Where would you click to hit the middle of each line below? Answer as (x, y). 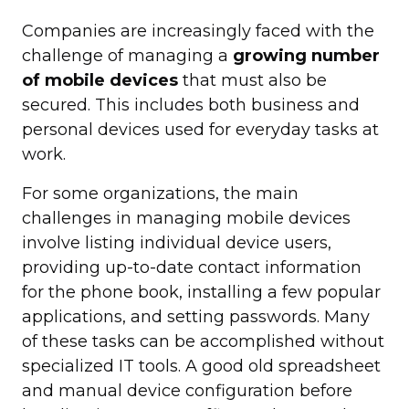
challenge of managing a (127, 56)
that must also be (252, 80)
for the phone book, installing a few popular (201, 292)
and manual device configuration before (187, 391)
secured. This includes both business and (191, 105)
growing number (306, 56)
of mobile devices (100, 80)
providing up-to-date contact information (192, 267)
